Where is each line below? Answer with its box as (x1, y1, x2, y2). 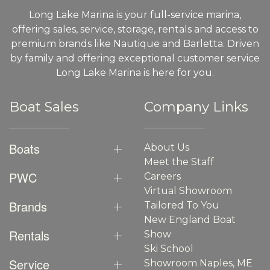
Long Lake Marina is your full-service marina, (29, 8, 241, 20)
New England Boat (144, 213, 236, 225)
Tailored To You (144, 199, 219, 211)
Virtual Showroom (144, 184, 232, 196)
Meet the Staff (144, 155, 214, 168)
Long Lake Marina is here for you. (56, 66, 214, 78)
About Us (144, 141, 189, 153)
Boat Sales (9, 98, 79, 115)
